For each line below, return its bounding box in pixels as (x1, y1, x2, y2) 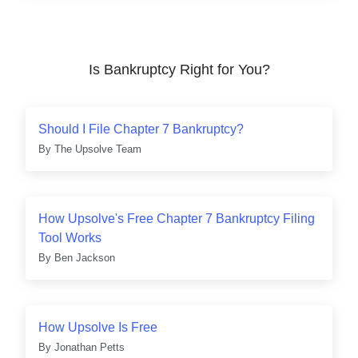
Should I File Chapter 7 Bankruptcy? (38, 122, 244, 136)
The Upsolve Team (54, 143, 141, 155)
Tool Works (38, 231, 101, 245)
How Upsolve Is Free (38, 320, 157, 334)
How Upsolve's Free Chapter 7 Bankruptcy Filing (38, 212, 315, 225)
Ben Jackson (54, 252, 115, 264)
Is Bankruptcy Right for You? (88, 62, 270, 78)
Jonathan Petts (54, 341, 125, 353)
